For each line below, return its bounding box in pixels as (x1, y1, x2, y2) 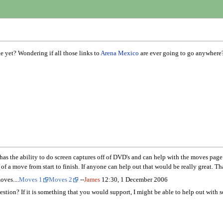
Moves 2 (48, 176, 72, 183)
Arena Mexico (100, 49, 139, 57)
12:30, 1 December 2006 (100, 176, 168, 183)
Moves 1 (18, 176, 42, 183)
